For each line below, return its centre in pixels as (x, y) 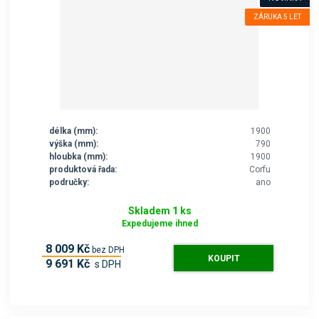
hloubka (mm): (78, 156)
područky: (69, 182)
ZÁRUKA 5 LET (277, 16)
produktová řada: (83, 169)
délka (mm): (73, 131)
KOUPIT (224, 259)
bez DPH (108, 250)
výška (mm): (73, 143)
